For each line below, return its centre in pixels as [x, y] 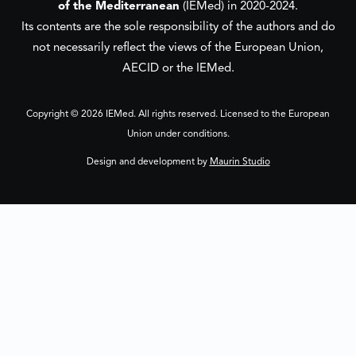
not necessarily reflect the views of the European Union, [178, 48]
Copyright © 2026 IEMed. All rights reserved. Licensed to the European [178, 114]
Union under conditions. [178, 134]
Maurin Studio [240, 162]
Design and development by [148, 162]
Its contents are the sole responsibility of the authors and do [178, 27]
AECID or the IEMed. [178, 69]
